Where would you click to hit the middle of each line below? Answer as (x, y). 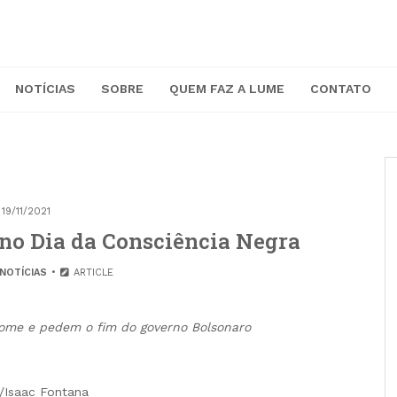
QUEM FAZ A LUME (227, 89)
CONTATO (341, 89)
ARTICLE (92, 273)
